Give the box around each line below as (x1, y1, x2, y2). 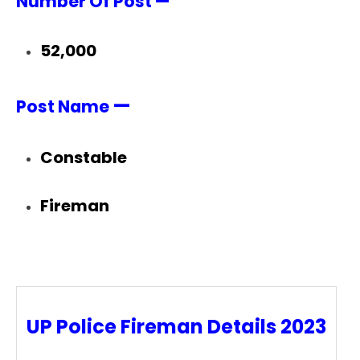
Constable (40, 145, 127, 169)
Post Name (16, 94, 109, 118)
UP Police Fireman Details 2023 (27, 313, 326, 341)
